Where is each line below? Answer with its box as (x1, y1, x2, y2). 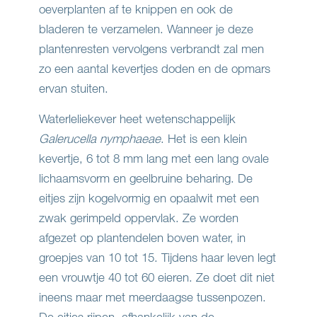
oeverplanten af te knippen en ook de (39, 1, 233, 17)
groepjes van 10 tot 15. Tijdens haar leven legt (39, 250, 276, 265)
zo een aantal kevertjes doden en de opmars (39, 61, 270, 76)
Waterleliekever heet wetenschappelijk (39, 111, 236, 127)
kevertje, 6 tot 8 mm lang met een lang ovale (39, 151, 269, 166)
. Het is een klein (161, 131, 247, 146)
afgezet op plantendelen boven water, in (39, 230, 246, 246)
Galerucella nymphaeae (39, 131, 161, 146)
